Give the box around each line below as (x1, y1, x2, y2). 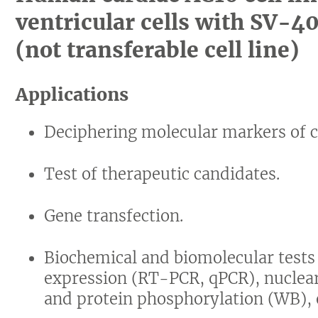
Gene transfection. (44, 206, 184, 226)
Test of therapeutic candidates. (44, 164, 280, 184)
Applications (16, 83, 129, 106)
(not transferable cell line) (16, 36, 300, 63)
